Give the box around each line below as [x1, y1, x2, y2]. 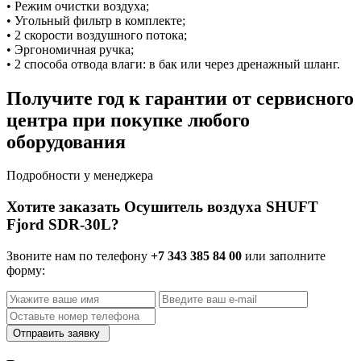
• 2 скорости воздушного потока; [6, 27, 187, 42]
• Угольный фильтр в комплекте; [6, 13, 185, 27]
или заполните [242, 248, 326, 263]
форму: [6, 263, 45, 277]
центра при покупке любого [6, 109, 250, 131]
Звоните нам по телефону [6, 248, 151, 263]
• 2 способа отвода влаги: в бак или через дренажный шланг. [6, 56, 340, 71]
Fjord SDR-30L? [6, 216, 119, 234]
